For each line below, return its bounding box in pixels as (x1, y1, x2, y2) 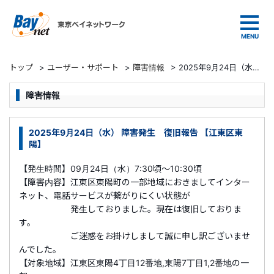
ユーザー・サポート (47, 62, 119, 72)
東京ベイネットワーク (125, 13, 210, 24)
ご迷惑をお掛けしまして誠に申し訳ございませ (19, 231, 250, 241)
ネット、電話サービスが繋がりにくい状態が (19, 190, 190, 201)
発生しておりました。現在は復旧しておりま (19, 204, 242, 214)
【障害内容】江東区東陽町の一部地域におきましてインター (19, 177, 250, 187)
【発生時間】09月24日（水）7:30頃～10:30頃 (19, 163, 202, 174)
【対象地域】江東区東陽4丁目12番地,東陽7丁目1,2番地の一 (19, 257, 249, 268)
